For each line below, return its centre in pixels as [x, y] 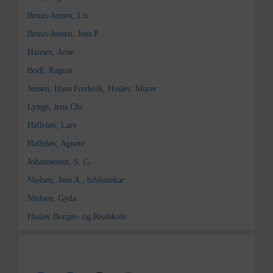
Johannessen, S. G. [60, 162]
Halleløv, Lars [52, 125]
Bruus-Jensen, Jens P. [64, 34]
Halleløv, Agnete [56, 144]
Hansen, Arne [51, 52]
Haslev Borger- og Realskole [77, 217]
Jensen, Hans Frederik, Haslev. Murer [92, 89]
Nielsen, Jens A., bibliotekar [76, 180]
